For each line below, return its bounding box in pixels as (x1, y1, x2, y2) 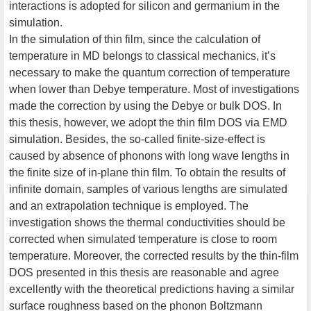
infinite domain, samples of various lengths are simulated (9, 183, 287, 195)
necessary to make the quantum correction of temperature (9, 66, 290, 78)
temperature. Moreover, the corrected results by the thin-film (9, 249, 299, 262)
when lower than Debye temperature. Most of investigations (9, 83, 299, 95)
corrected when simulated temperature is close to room (9, 233, 277, 245)
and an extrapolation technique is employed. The (9, 199, 249, 212)
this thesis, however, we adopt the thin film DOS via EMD (9, 116, 287, 128)
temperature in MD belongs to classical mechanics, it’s (9, 49, 276, 62)
